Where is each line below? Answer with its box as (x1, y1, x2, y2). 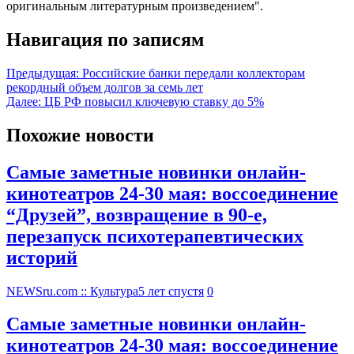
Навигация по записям (6, 28, 204, 50)
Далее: (6, 94, 41, 108)
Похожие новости (6, 124, 154, 145)
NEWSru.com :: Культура (6, 284, 138, 298)
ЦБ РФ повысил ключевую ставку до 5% (44, 94, 264, 108)
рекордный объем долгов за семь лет (6, 80, 203, 94)
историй (6, 247, 77, 268)
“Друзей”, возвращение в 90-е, (6, 204, 267, 225)
